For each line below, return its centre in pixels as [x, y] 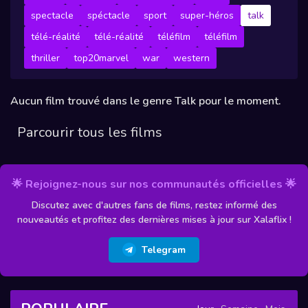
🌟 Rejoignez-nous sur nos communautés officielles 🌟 [154, 184]
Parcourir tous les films [90, 133]
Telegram [164, 250]
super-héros [207, 15]
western [191, 58]
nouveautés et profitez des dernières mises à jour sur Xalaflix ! [154, 219]
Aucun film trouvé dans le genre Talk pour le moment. [146, 101]
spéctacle [109, 15]
